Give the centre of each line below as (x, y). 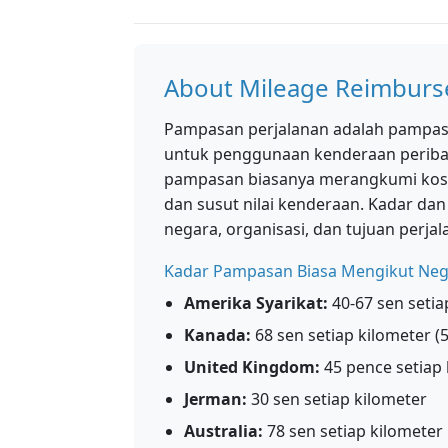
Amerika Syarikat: (256, 303)
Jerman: (215, 399)
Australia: (223, 431)
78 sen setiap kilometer (353, 431)
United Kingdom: (252, 367)
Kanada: (217, 335)
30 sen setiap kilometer (337, 399)
